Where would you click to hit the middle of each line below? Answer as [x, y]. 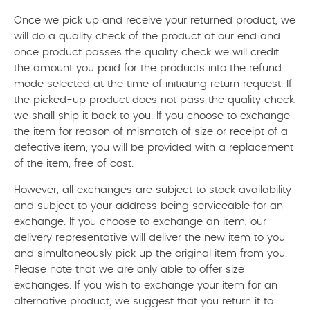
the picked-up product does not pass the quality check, [155, 100]
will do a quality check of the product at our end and [147, 36]
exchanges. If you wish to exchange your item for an [146, 285]
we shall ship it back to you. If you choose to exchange [152, 116]
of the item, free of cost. [74, 164]
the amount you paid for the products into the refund [148, 68]
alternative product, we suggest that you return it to [144, 301]
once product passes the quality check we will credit [146, 52]
